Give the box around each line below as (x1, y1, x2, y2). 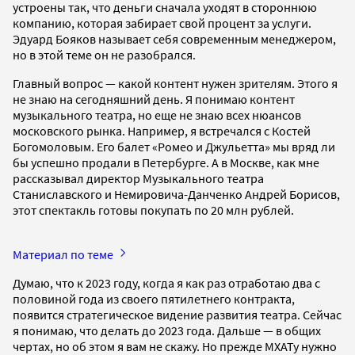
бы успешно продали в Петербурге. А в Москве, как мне (13, 154, 319, 170)
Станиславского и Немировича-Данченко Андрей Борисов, (13, 185, 340, 202)
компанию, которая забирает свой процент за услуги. (13, 14, 311, 31)
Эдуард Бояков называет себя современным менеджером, (13, 30, 336, 47)
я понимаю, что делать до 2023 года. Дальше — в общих (13, 322, 321, 338)
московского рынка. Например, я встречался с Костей (13, 122, 311, 139)
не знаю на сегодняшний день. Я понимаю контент (13, 90, 295, 107)
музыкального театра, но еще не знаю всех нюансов (13, 106, 301, 123)
